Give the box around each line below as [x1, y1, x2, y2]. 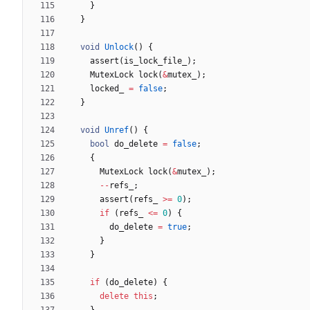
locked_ [90, 83, 124, 93]
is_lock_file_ [124, 55, 187, 66]
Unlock [104, 42, 134, 52]
